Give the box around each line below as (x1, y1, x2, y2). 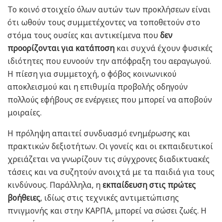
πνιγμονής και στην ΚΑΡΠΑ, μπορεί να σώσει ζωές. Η (7, 205, 207, 217)
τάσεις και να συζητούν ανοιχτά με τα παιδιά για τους (7, 166, 215, 178)
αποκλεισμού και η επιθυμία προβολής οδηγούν (7, 81, 188, 93)
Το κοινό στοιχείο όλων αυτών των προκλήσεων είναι (7, 4, 211, 15)
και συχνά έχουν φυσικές (114, 43, 213, 54)
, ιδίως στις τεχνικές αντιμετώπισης (40, 192, 179, 204)
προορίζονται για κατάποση (7, 43, 114, 54)
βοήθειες (7, 192, 40, 204)
